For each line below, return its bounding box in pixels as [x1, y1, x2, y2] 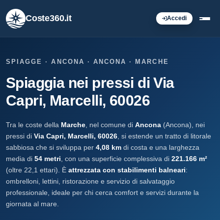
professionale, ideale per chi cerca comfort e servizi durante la [6, 189, 199, 196]
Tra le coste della [6, 121, 61, 129]
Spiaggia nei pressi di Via [6, 75, 174, 91]
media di [6, 155, 34, 163]
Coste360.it [26, 13, 72, 23]
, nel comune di [85, 121, 135, 129]
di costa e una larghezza [121, 143, 199, 151]
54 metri [34, 155, 61, 163]
